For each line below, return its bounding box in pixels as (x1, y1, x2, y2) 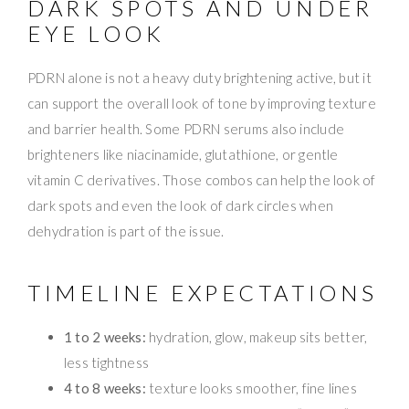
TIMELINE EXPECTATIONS (27, 278, 378, 306)
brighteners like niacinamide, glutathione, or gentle (27, 145, 339, 163)
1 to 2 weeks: (64, 328, 146, 345)
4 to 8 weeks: (64, 379, 146, 396)
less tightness (64, 353, 150, 371)
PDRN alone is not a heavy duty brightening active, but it (27, 68, 372, 86)
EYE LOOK (27, 19, 165, 47)
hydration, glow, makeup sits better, (145, 328, 368, 345)
